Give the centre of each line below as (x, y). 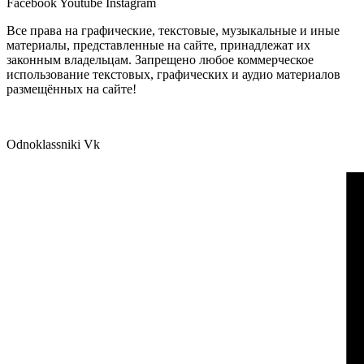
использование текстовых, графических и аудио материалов (173, 75)
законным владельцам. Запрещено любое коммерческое (160, 60)
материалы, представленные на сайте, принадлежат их (158, 45)
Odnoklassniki (43, 145)
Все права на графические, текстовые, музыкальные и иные (173, 31)
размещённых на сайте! (71, 89)
